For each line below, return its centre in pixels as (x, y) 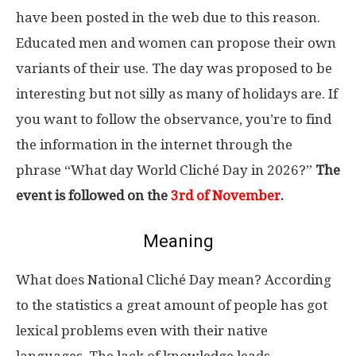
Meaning (178, 241)
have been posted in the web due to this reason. (168, 17)
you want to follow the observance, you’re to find (174, 119)
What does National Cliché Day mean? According (174, 280)
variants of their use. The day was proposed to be (174, 68)
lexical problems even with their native (142, 331)
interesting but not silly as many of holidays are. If (177, 94)
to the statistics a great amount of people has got (172, 305)
